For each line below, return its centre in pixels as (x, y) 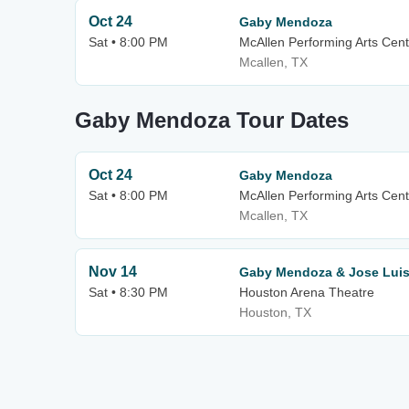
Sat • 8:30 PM (128, 292)
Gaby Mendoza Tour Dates (212, 120)
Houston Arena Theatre (307, 292)
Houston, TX (275, 312)
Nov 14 (113, 272)
